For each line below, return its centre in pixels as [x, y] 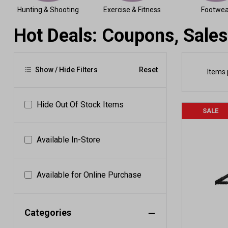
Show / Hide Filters [66, 70]
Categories [48, 212]
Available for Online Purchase [89, 175]
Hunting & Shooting [48, 10]
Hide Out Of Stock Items [80, 105]
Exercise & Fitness [132, 10]
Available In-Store [68, 140]
